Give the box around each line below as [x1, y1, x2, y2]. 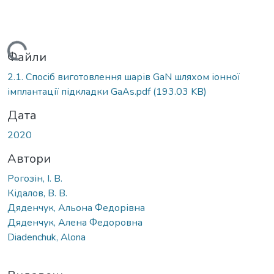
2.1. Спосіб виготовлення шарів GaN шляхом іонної [7, 70, 240, 84]
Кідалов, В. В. [7, 186, 67, 200]
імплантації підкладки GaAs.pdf [7, 84, 153, 98]
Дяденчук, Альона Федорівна [7, 201, 145, 215]
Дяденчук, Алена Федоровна [7, 215, 143, 229]
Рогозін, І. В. [7, 171, 62, 185]
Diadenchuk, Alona [7, 230, 86, 244]
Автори [7, 150, 51, 167]
